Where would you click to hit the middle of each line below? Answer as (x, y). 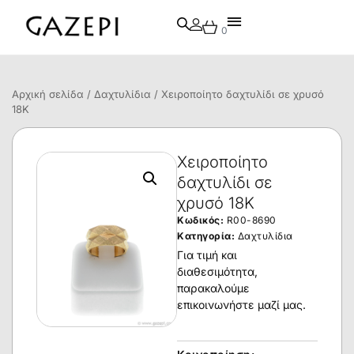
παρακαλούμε (213, 288)
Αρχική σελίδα (48, 94)
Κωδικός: (202, 220)
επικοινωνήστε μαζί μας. (241, 305)
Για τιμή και (207, 255)
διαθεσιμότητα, (217, 272)
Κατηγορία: (206, 236)
